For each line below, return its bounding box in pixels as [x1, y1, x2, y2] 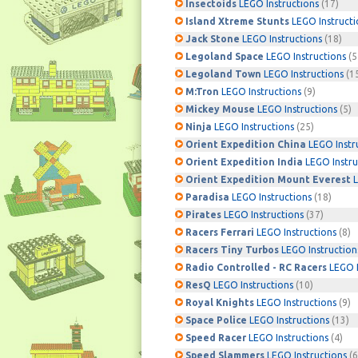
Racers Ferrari [185, 227, 257, 237]
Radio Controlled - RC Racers [185, 262, 329, 272]
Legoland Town [185, 69, 264, 79]
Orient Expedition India [185, 157, 305, 167]
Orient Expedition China [185, 139, 308, 149]
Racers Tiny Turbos [185, 245, 281, 255]
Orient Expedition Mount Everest [185, 174, 353, 185]
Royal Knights [185, 297, 257, 308]
